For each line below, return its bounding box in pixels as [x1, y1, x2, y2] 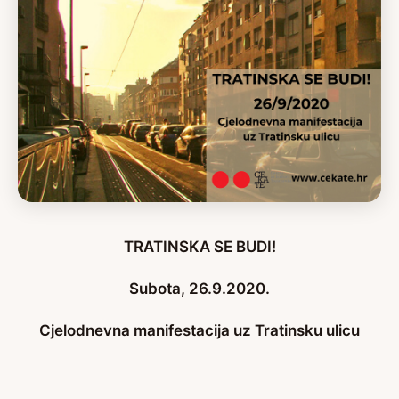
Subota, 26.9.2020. [129, 280, 270, 297]
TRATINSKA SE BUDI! [123, 238, 276, 256]
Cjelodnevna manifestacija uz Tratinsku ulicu [39, 322, 360, 339]
